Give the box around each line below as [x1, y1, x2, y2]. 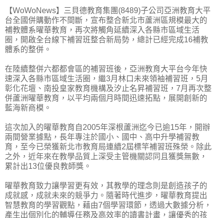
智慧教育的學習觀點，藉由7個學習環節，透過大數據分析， [5, 201, 212, 210]
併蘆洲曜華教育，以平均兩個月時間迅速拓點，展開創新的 [5, 94, 207, 103]
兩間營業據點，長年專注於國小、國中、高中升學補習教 [5, 133, 200, 142]
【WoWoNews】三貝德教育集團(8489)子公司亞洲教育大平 [5, 6, 211, 15]
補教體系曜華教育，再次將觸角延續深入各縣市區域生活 [5, 26, 200, 35]
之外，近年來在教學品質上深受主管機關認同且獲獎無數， [5, 152, 207, 161]
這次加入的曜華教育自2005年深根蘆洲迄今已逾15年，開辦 [5, 123, 210, 132]
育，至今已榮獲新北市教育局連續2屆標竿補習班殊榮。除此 [5, 143, 212, 151]
